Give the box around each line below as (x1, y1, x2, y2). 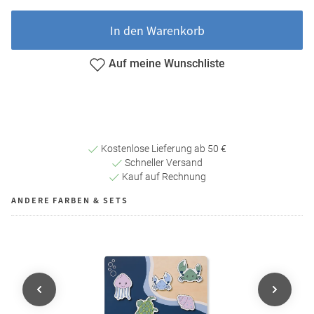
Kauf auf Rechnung (119, 170, 206, 182)
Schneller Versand (123, 156, 203, 168)
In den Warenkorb (109, 21, 205, 39)
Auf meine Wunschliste (109, 57, 225, 71)
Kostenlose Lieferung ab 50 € (99, 142, 226, 154)
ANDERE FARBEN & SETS (11, 194, 128, 205)
